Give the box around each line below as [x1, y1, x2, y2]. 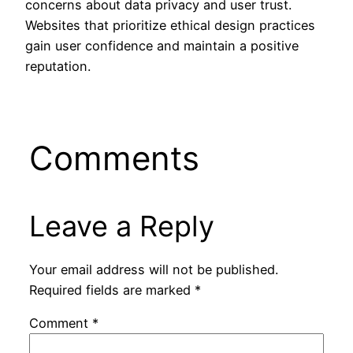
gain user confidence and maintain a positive [25, 37, 299, 54]
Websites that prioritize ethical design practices [25, 17, 315, 33]
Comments [28, 138, 199, 179]
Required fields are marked [28, 281, 195, 298]
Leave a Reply [28, 209, 214, 244]
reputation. [25, 58, 91, 74]
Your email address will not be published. [28, 261, 278, 277]
